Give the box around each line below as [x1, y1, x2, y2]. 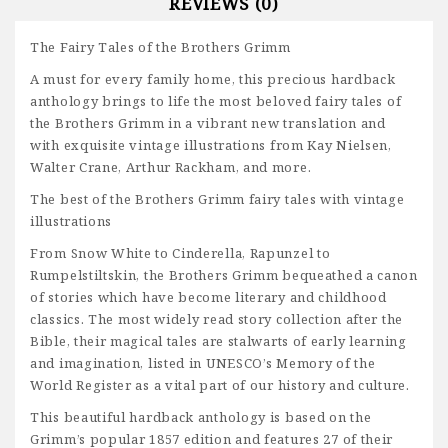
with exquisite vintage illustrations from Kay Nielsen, [30, 136, 392, 155]
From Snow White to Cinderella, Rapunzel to [30, 244, 331, 263]
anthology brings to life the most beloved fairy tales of [30, 92, 402, 111]
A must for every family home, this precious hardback [30, 70, 396, 89]
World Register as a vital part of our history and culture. [30, 376, 410, 395]
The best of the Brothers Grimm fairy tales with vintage [30, 190, 405, 209]
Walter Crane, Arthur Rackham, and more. [30, 158, 312, 177]
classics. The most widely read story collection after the [30, 310, 403, 329]
